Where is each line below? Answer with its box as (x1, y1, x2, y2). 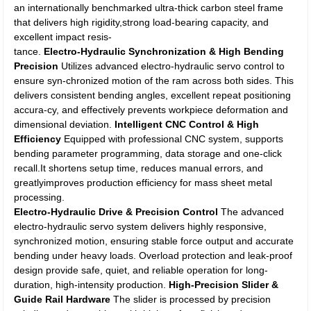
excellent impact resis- (14, 31, 112, 42)
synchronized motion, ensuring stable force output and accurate (14, 235, 294, 246)
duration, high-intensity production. (14, 279, 169, 290)
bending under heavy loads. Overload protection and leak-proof (14, 250, 293, 261)
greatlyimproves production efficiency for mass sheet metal (14, 177, 273, 188)
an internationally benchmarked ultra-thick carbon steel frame (14, 2, 284, 13)
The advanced (218, 206, 285, 217)
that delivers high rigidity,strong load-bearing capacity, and (14, 17, 269, 28)
